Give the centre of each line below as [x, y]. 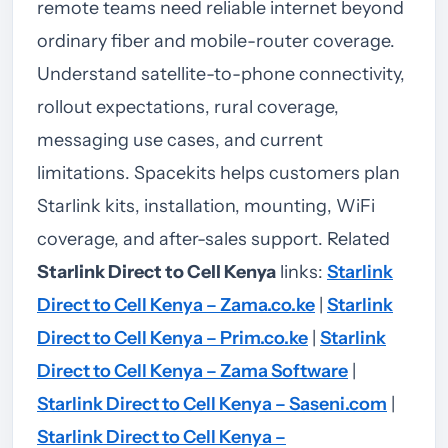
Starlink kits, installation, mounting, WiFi [206, 205]
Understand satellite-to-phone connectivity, [221, 73]
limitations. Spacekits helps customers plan [218, 172]
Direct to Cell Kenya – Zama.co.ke [176, 304]
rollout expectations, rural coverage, [188, 106]
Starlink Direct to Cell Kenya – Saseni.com [212, 403]
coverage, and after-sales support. [182, 238]
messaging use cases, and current [180, 139]
